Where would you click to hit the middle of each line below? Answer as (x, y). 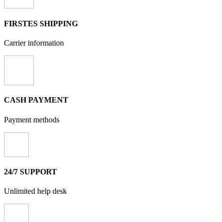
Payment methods (32, 119)
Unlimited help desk (35, 191)
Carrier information (34, 43)
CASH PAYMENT (36, 100)
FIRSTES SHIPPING (41, 23)
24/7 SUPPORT (30, 171)
